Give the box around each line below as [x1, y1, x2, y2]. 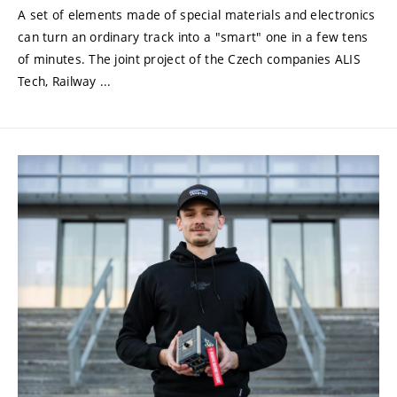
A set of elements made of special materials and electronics [18, 6, 376, 24]
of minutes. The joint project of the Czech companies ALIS [18, 51, 361, 68]
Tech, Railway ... [18, 73, 112, 90]
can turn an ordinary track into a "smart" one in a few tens [18, 28, 369, 46]
